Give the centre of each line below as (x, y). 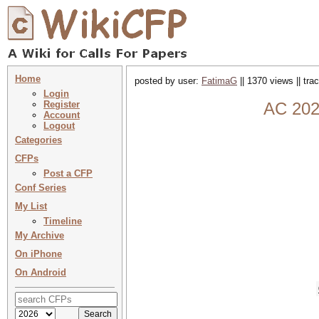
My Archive (40, 235)
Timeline (63, 221)
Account (62, 115)
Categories (38, 140)
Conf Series (41, 188)
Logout (59, 126)
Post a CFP (68, 173)
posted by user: (168, 81)
